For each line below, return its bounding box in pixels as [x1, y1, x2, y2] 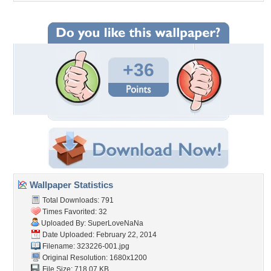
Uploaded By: [39, 219, 88, 227]
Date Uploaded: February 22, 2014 [41, 230, 157, 239]
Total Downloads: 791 [41, 196, 114, 204]
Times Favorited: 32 [41, 207, 107, 216]
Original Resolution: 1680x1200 [41, 253, 147, 262]
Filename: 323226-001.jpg [41, 242, 129, 250]
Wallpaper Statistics [27, 180, 113, 190]
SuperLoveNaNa [88, 219, 143, 227]
